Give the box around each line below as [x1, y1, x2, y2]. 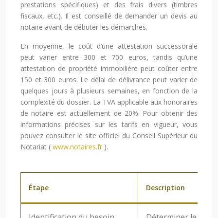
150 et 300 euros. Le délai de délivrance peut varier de [20, 75, 198, 85]
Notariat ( [20, 142, 53, 152]
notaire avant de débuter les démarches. [20, 22, 147, 32]
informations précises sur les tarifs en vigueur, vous [20, 120, 198, 129]
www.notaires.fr [53, 142, 104, 152]
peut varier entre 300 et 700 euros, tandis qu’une [20, 53, 198, 62]
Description [146, 183, 185, 193]
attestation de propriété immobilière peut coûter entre [20, 64, 198, 73]
